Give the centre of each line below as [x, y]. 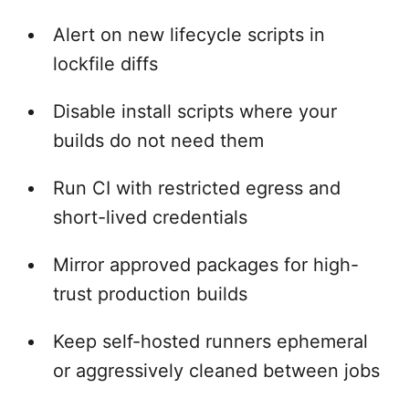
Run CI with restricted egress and [197, 188]
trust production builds [150, 294]
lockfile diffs [105, 63]
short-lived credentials [150, 217]
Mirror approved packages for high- [206, 264]
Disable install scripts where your [195, 111]
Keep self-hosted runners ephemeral [210, 341]
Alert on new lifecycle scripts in [189, 34]
